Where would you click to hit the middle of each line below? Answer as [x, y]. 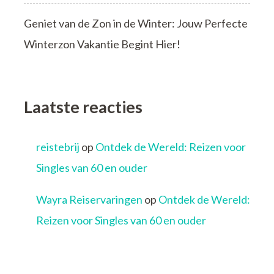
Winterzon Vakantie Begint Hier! [102, 44]
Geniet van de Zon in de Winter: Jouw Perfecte [136, 23]
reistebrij [58, 147]
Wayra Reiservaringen [89, 200]
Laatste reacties [83, 106]
